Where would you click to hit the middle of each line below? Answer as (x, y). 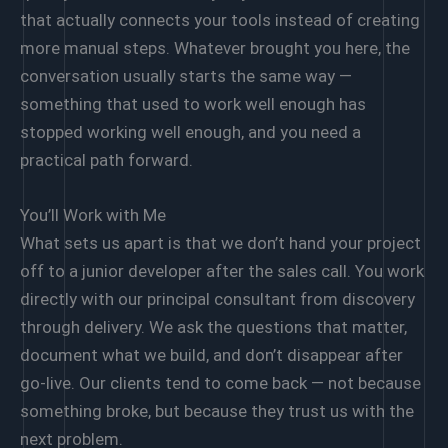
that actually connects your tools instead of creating (220, 20)
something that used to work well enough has (193, 104)
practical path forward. (106, 160)
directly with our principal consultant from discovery (217, 299)
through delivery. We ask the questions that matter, (213, 327)
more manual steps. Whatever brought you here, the (215, 48)
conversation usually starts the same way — (186, 76)
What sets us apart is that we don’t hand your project (220, 243)
